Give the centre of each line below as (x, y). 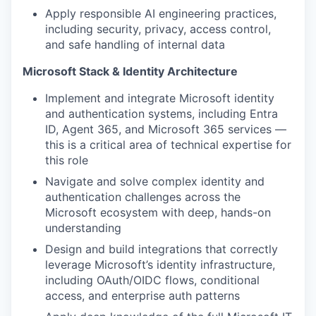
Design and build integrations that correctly (162, 249)
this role (67, 160)
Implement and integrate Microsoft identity (160, 98)
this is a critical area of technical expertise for (168, 145)
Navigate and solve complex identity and (155, 181)
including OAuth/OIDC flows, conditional (152, 280)
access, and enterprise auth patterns (142, 296)
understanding (83, 228)
